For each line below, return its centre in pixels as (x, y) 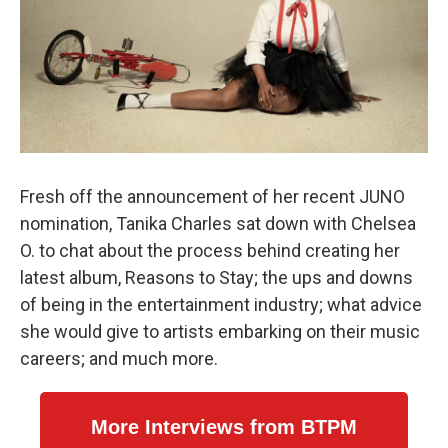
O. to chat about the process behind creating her (210, 251)
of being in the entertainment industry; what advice (221, 305)
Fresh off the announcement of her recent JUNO (212, 197)
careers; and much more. (119, 359)
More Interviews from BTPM (224, 427)
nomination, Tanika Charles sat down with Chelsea (218, 224)
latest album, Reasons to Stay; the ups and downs (216, 278)
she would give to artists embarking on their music (220, 332)
